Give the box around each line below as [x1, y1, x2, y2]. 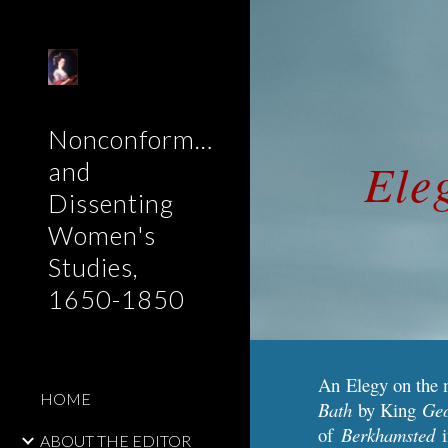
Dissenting [48, 188, 174, 218]
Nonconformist [48, 124, 224, 154]
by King [352, 397, 422, 422]
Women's [48, 220, 156, 250]
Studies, [48, 252, 139, 282]
